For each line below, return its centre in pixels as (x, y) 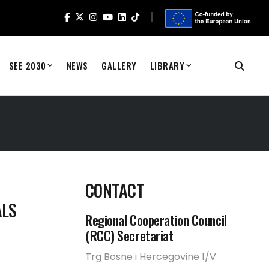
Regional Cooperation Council (156, 220)
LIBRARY (167, 65)
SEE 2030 (27, 65)
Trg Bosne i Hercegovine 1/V (151, 257)
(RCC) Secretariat (129, 235)
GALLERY (119, 65)
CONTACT (115, 190)
